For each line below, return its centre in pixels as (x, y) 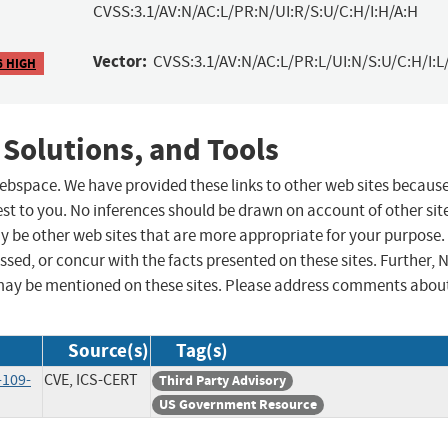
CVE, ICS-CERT (91, 380)
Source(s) (108, 351)
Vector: (119, 62)
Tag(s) (202, 351)
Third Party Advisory (222, 381)
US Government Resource (238, 405)
